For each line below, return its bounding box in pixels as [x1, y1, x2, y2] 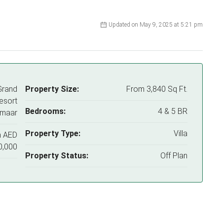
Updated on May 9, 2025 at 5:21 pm [109, 21, 203, 28]
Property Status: [25, 151, 88, 160]
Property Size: [25, 84, 79, 94]
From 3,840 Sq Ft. [126, 84, 187, 94]
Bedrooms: [25, 107, 66, 116]
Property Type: [25, 129, 80, 138]
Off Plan [160, 151, 187, 160]
